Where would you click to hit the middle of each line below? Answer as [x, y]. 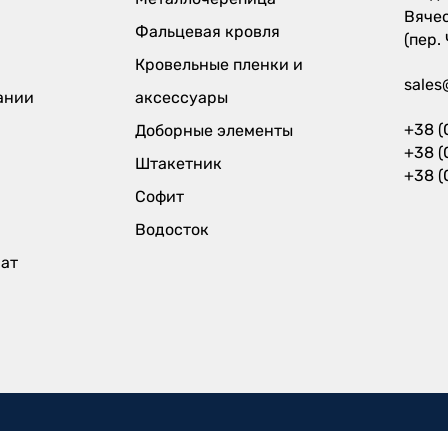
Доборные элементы [213, 130]
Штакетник [178, 163]
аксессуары [181, 97]
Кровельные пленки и [218, 64]
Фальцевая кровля [207, 31]
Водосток [171, 229]
